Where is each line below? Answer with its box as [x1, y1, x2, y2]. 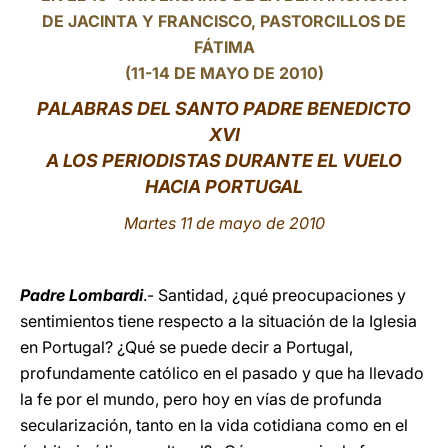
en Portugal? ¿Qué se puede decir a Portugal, [20, 337, 353, 357]
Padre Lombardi [20, 285, 143, 305]
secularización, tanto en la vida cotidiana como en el [20, 415, 408, 435]
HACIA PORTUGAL [145, 176, 303, 197]
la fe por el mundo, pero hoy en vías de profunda [20, 389, 382, 409]
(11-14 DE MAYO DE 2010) [124, 63, 324, 83]
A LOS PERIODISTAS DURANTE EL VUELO [46, 150, 402, 171]
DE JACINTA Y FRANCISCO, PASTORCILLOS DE [42, 11, 406, 31]
